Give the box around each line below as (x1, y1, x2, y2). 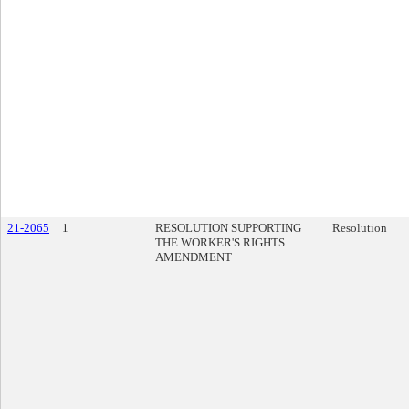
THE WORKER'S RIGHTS (155, 236, 285, 249)
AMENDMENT (155, 250, 232, 264)
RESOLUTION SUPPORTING (155, 221, 301, 235)
